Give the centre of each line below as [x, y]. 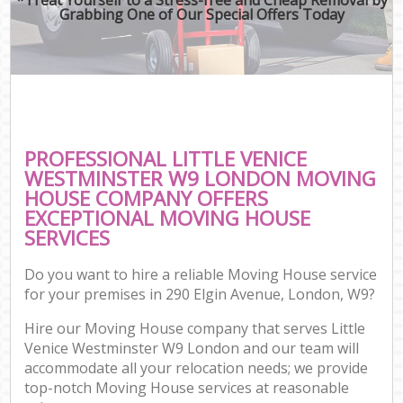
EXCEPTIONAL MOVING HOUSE [168, 218]
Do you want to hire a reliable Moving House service [201, 275]
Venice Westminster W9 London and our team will [192, 349]
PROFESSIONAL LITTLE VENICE [166, 158]
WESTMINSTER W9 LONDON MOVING [201, 178]
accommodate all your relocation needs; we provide [197, 368]
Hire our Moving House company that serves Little [195, 329]
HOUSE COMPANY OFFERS [147, 198]
